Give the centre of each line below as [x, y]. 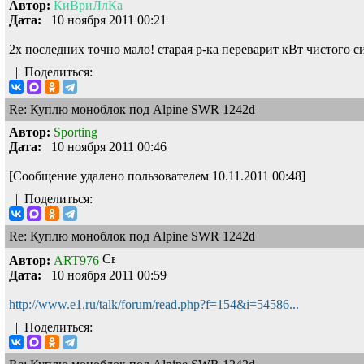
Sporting [76, 132]
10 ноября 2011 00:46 [104, 146]
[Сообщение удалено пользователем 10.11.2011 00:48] [157, 175]
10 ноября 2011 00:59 [104, 275]
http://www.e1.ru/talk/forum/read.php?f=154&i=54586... [154, 304]
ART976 [76, 260]
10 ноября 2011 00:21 [104, 19]
